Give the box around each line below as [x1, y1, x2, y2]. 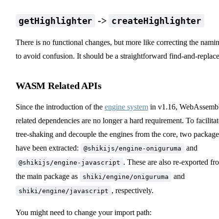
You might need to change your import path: [16, 208, 152, 217]
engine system [105, 102, 148, 111]
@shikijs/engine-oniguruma [84, 144, 181, 152]
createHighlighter [111, 15, 202, 26]
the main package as [16, 172, 80, 180]
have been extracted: [16, 143, 81, 152]
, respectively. [111, 186, 153, 195]
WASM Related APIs [16, 80, 102, 91]
